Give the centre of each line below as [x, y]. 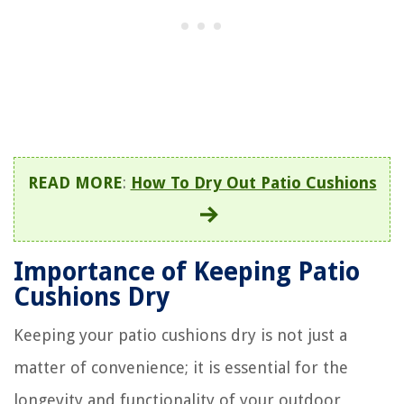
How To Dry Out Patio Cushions [253, 182]
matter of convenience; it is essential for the [181, 367]
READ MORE [75, 182]
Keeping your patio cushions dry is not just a [180, 335]
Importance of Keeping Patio [187, 271]
